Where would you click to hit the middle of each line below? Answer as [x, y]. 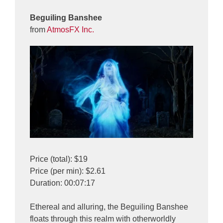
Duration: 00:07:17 [62, 183]
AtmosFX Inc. [70, 30]
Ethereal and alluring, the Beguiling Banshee [109, 207]
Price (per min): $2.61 [68, 171]
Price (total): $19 [59, 159]
